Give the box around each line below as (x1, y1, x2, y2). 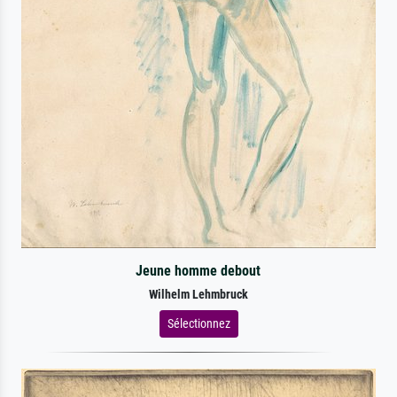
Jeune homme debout (136, 261, 261, 279)
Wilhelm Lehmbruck (149, 286, 248, 302)
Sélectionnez (167, 315, 230, 331)
